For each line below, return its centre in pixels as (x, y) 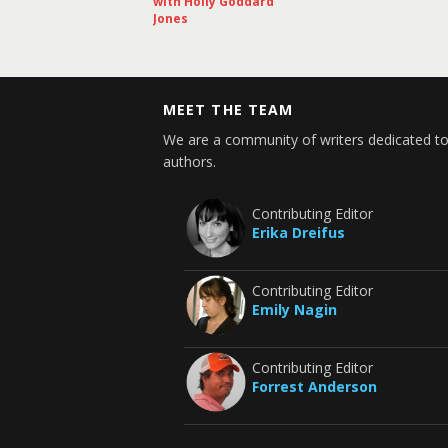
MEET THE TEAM (228, 109)
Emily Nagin (294, 309)
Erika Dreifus (298, 232)
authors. (190, 161)
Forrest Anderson (314, 386)
